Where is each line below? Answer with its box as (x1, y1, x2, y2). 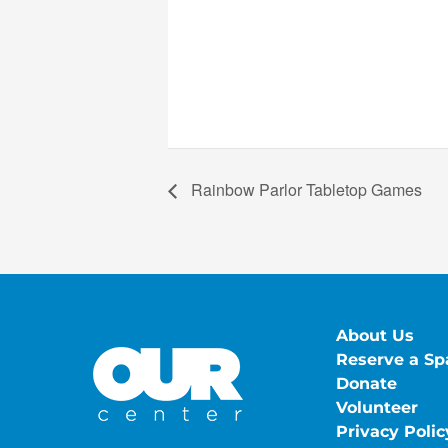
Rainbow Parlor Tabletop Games (187, 178, 422, 202)
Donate (336, 374, 397, 394)
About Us (336, 326, 414, 346)
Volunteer (336, 398, 418, 418)
